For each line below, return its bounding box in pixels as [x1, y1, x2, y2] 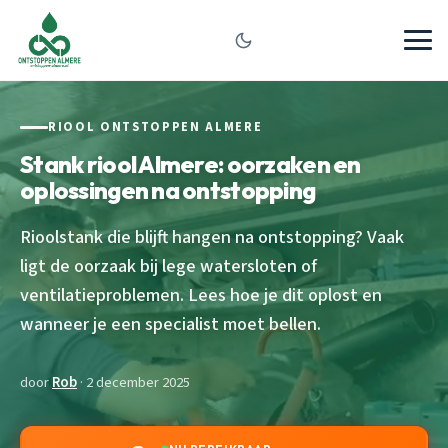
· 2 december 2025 [77, 371, 190, 393]
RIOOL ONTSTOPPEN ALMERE [48, 118, 263, 136]
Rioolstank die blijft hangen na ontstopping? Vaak [20, 223, 404, 250]
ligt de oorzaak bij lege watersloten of [20, 252, 317, 279]
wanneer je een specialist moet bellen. [20, 310, 321, 337]
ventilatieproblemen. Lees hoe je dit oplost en [20, 281, 382, 308]
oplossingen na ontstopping [20, 174, 316, 205]
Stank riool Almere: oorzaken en [20, 148, 361, 179]
